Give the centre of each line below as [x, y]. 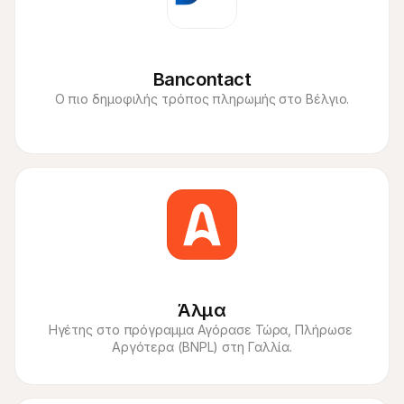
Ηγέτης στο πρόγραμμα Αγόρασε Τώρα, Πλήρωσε [200, 330]
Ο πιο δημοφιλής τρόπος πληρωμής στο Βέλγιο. [202, 99]
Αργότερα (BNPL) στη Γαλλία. [202, 347]
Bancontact [202, 79]
